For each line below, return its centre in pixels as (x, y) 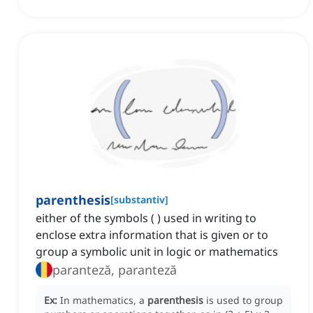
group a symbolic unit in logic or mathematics (157, 252)
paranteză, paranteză (115, 270)
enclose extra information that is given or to (152, 235)
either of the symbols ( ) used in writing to (146, 218)
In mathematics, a (104, 300)
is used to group (245, 300)
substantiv (139, 200)
